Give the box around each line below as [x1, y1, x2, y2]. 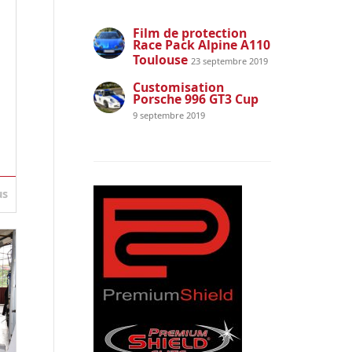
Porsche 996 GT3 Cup [132, 90, 258, 108]
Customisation [132, 78, 224, 96]
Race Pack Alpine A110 [132, 35, 270, 53]
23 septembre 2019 [190, 54, 268, 67]
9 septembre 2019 [132, 108, 205, 121]
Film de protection [132, 24, 247, 42]
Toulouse [132, 50, 191, 68]
